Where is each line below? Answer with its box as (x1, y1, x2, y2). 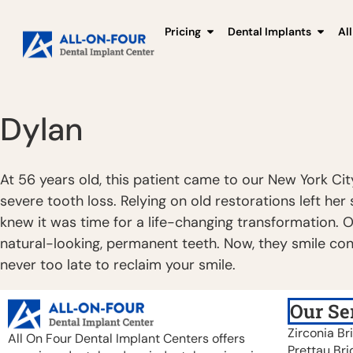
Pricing (165, 24, 201, 39)
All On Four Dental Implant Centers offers (8, 329, 245, 347)
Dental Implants (228, 24, 311, 39)
